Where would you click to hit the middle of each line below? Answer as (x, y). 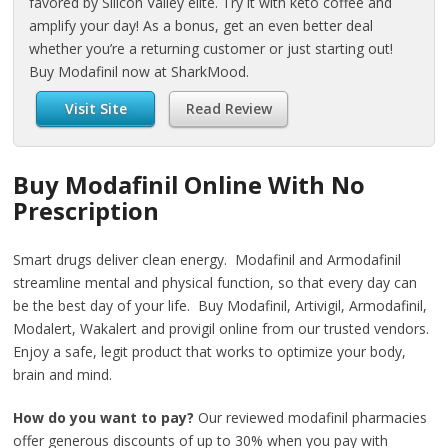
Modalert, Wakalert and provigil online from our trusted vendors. (223, 328)
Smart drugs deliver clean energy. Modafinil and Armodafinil (207, 259)
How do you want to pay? (104, 417)
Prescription (86, 211)
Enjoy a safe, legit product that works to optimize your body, (210, 351)
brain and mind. (63, 374)
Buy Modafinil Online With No (189, 185)
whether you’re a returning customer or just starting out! (211, 48)
